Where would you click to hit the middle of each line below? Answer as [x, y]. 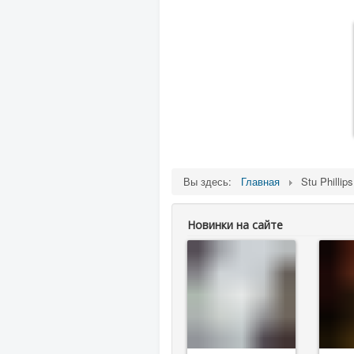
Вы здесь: [211, 181]
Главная [260, 181]
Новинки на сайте [235, 224]
